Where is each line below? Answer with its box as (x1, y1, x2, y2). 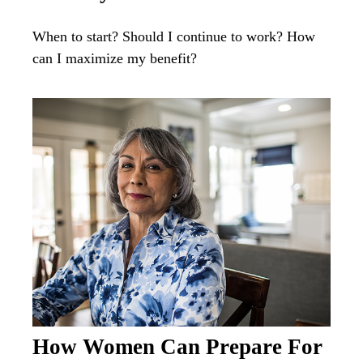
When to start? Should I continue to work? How (32, 28, 315, 45)
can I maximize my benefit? (32, 50, 197, 67)
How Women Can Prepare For (32, 335, 322, 360)
